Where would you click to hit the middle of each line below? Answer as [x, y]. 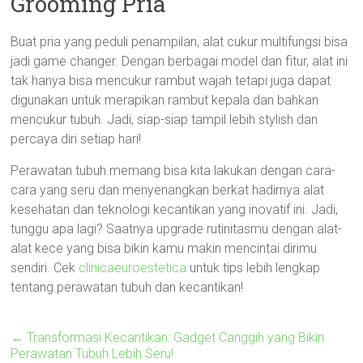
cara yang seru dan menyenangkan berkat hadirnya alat [168, 190]
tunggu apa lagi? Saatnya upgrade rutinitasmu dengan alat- [177, 229]
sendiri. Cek [45, 268]
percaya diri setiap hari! [76, 139]
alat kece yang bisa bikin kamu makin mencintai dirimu [164, 248]
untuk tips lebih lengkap [254, 268]
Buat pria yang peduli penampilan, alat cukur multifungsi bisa [179, 42]
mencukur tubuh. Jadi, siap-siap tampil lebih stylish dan [164, 120]
